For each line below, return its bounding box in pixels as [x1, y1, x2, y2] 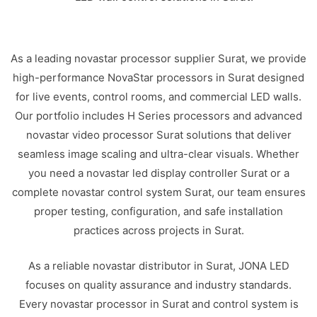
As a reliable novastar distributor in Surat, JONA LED [28, 258, 289, 272]
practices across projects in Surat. [73, 224, 244, 237]
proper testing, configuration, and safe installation [34, 204, 283, 218]
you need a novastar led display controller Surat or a [28, 166, 289, 180]
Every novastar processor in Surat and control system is [18, 296, 299, 311]
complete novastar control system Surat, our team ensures [11, 185, 306, 199]
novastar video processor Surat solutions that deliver [25, 128, 292, 142]
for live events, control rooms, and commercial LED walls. [16, 90, 301, 103]
